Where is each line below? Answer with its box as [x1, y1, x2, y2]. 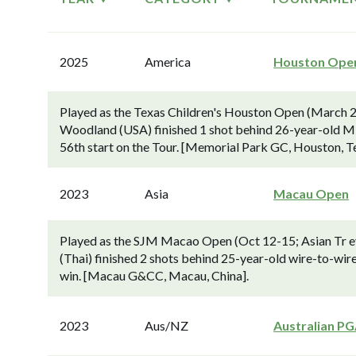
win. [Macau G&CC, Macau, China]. [60, 268, 249, 283]
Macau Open [273, 186, 350, 201]
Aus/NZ [145, 318, 189, 333]
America [145, 54, 192, 69]
